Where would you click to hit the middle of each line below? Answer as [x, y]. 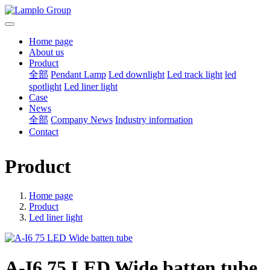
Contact [44, 132]
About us [46, 52]
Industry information [154, 120]
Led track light [195, 74]
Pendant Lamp [78, 74]
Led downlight [137, 74]
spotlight [45, 86]
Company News [82, 120]
